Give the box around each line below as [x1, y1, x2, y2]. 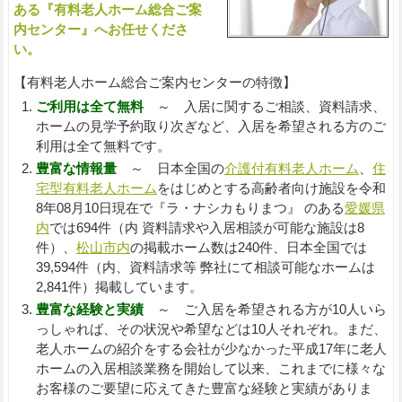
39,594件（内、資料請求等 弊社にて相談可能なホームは [35, 258, 375, 275]
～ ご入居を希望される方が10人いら [143, 301, 387, 317]
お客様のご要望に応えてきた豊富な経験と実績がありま [35, 380, 372, 396]
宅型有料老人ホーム [35, 179, 157, 196]
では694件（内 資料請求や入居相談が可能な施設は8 [48, 219, 364, 235]
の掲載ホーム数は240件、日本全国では [129, 239, 367, 255]
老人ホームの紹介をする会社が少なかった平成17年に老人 [35, 340, 387, 356]
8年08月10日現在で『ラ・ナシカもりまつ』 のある [35, 199, 345, 215]
